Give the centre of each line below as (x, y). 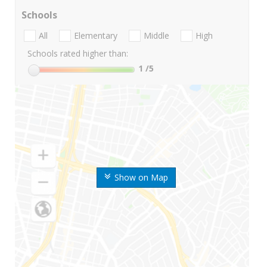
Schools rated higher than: (78, 54)
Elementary (96, 36)
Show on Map (141, 178)
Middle (156, 36)
